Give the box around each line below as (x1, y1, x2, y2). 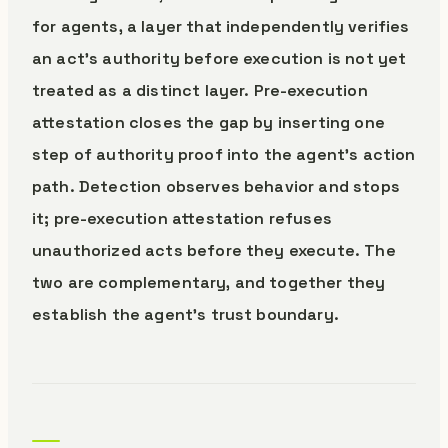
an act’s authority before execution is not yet (32, 48, 407, 69)
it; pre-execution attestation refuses (32, 208, 332, 229)
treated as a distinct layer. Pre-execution (32, 80, 368, 101)
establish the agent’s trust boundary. (32, 304, 339, 325)
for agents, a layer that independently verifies (32, 16, 410, 37)
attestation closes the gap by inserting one (32, 112, 385, 133)
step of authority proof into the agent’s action (32, 144, 416, 165)
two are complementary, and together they (32, 272, 386, 293)
